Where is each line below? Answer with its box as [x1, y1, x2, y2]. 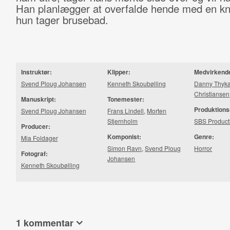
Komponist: [107, 132, 142, 141]
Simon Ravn [107, 144, 142, 152]
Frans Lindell [107, 106, 144, 115]
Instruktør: [21, 67, 52, 76]
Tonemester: [107, 94, 145, 104]
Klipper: [107, 67, 131, 76]
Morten [147, 106, 167, 115]
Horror [194, 144, 213, 152]
